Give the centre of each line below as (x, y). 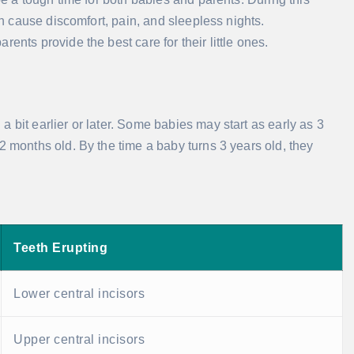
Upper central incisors (79, 340)
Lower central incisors (79, 294)
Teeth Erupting (60, 248)
